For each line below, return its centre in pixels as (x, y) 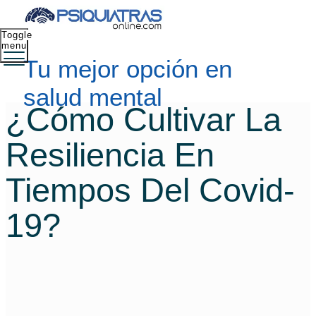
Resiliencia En (110, 155)
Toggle (17, 35)
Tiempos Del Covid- (150, 190)
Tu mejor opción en (128, 69)
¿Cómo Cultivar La (144, 120)
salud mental (93, 97)
